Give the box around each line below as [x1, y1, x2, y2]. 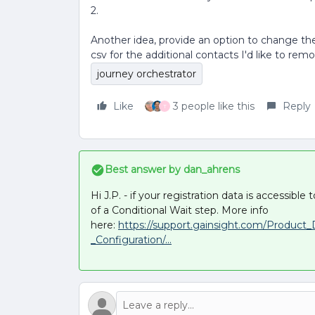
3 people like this [173, 100, 255, 112]
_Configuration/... [91, 233, 172, 246]
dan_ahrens [181, 163, 240, 176]
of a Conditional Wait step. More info [91, 204, 269, 217]
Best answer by [105, 163, 181, 176]
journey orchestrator [97, 67, 196, 80]
